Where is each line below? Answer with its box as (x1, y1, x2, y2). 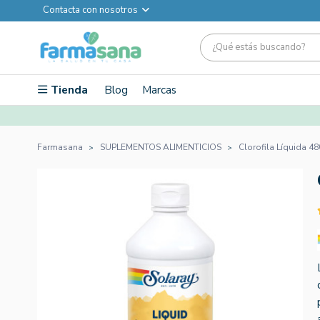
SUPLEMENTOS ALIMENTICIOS (100, 141, 221, 153)
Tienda (51, 82, 88, 97)
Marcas (142, 82, 176, 97)
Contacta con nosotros (43, 4, 138, 16)
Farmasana (37, 141, 83, 153)
